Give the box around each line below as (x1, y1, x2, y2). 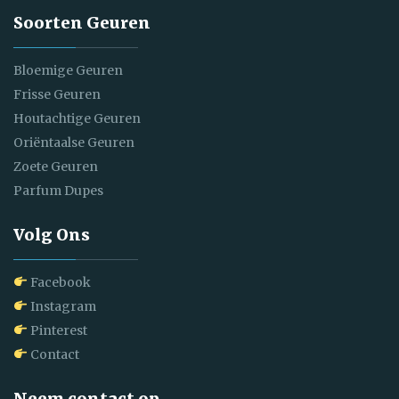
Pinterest (27, 322, 87, 338)
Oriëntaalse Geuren (13, 134, 134, 151)
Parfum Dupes (13, 182, 103, 199)
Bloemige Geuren (13, 61, 123, 78)
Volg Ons (13, 224, 90, 245)
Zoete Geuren (13, 158, 98, 175)
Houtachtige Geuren (13, 110, 141, 126)
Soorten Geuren (13, 12, 151, 33)
